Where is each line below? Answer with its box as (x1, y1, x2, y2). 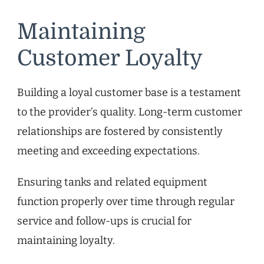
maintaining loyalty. (17, 233, 115, 247)
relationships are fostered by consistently (17, 124, 223, 138)
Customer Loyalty (17, 46, 203, 71)
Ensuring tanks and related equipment (17, 175, 207, 189)
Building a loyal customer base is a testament (17, 85, 241, 99)
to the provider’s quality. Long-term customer (17, 105, 242, 118)
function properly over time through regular (17, 194, 235, 208)
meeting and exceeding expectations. (17, 144, 200, 157)
